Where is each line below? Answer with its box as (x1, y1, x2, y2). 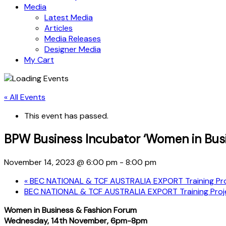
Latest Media (44, 12, 93, 23)
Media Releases (44, 33, 101, 44)
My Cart (24, 54, 54, 65)
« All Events (4, 92, 45, 102)
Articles (44, 23, 73, 33)
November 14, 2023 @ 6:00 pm (4, 156, 118, 167)
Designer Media (44, 44, 101, 54)
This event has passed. (24, 110, 108, 121)
